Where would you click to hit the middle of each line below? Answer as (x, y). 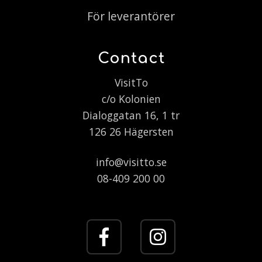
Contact (131, 58)
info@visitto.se (131, 162)
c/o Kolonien (131, 99)
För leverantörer (131, 16)
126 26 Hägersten (131, 131)
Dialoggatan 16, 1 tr (131, 115)
